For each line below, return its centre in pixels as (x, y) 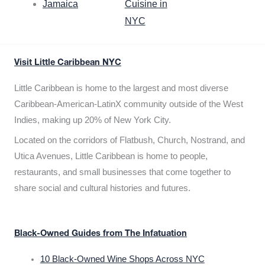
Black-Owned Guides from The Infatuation (101, 234)
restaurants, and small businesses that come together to (122, 172)
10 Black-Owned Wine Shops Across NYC (122, 259)
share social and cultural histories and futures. (102, 188)
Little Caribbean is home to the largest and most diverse (121, 88)
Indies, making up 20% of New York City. (93, 120)
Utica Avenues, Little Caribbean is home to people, (111, 156)
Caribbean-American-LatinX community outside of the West (129, 104)
